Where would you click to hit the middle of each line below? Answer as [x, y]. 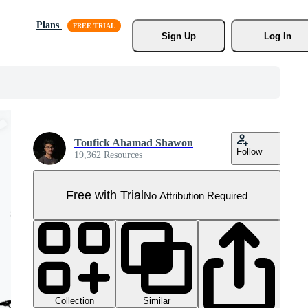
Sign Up [178, 36]
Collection [74, 301]
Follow [249, 152]
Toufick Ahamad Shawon [134, 143]
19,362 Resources [108, 155]
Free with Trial [105, 195]
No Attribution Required [196, 195]
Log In [277, 36]
